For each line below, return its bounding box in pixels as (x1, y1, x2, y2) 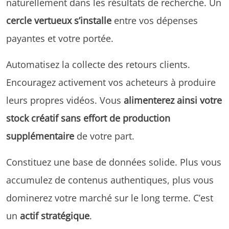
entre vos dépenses (111, 13, 198, 27)
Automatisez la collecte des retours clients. (6, 57, 190, 71)
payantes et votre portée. (6, 31, 113, 44)
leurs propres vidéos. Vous (6, 93, 124, 106)
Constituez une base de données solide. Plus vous (6, 155, 221, 168)
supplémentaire (6, 129, 74, 142)
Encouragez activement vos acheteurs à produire (6, 75, 216, 88)
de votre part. (74, 129, 134, 142)
